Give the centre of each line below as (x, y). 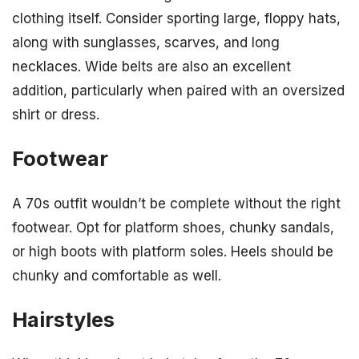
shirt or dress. (56, 115)
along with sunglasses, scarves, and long (146, 43)
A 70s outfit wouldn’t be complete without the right (176, 203)
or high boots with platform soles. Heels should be (173, 251)
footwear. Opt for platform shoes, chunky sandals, (173, 227)
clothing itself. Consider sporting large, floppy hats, (176, 19)
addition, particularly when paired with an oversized (178, 91)
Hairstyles (63, 319)
